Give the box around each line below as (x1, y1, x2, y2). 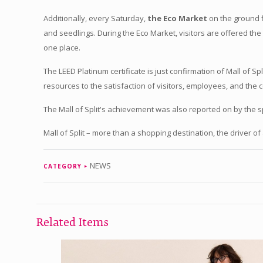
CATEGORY (43, 161, 82, 170)
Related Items (36, 217, 109, 228)
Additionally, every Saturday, (43, 12, 148, 23)
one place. (43, 42, 81, 53)
